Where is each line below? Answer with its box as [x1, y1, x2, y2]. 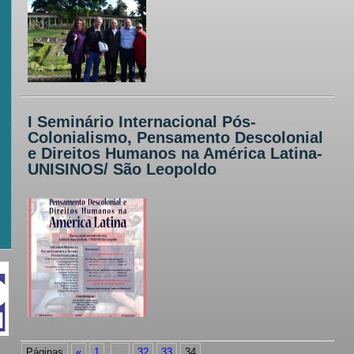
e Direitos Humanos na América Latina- [28, 145, 322, 162]
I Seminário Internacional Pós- [28, 113, 256, 130]
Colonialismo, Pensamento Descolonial [28, 129, 323, 146]
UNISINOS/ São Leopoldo [28, 160, 217, 178]
